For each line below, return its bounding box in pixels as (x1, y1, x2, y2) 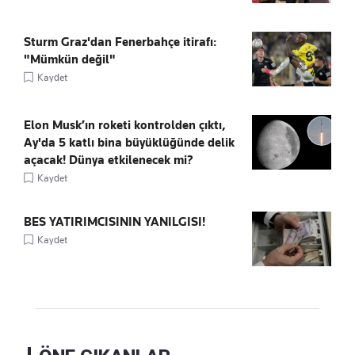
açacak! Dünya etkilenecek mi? (24, 152, 193, 167)
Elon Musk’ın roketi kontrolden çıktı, (24, 117, 226, 132)
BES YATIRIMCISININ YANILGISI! (24, 214, 205, 229)
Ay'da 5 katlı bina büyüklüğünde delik (24, 135, 235, 150)
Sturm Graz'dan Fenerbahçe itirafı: (24, 34, 216, 49)
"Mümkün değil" (24, 52, 116, 67)
